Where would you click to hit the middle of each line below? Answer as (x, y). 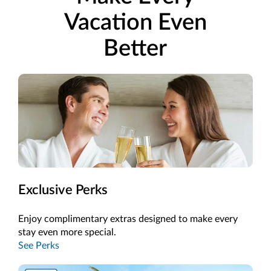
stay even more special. (67, 233)
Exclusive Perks (63, 190)
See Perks (39, 246)
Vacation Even (135, 23)
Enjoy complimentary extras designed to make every (128, 219)
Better (135, 49)
